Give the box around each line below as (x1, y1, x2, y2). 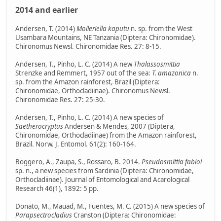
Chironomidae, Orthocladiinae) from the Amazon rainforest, (15, 130, 197, 140)
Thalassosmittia (134, 59, 180, 69)
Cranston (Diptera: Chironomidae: (72, 210, 176, 220)
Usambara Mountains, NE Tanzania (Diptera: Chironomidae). (15, 33, 196, 42)
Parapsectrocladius (15, 210, 72, 220)
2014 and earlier (15, 4, 78, 15)
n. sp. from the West (129, 24, 192, 33)
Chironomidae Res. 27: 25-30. (15, 95, 105, 104)
